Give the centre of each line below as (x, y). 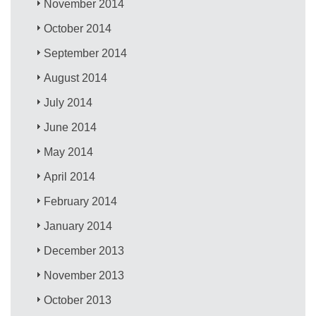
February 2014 (81, 201)
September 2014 (86, 53)
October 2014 (78, 28)
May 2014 (69, 152)
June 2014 (71, 127)
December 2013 (84, 250)
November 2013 (84, 275)
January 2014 (78, 226)
